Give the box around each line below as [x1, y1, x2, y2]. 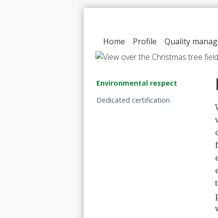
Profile [133, 36, 157, 47]
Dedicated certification [96, 95, 170, 105]
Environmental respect [96, 78, 177, 88]
